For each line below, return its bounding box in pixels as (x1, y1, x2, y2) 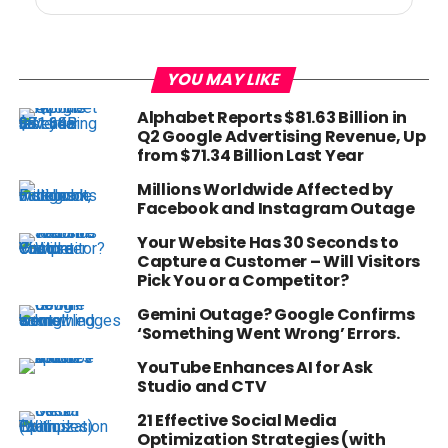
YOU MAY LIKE (164, 67, 284, 91)
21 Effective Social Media (136, 408, 337, 432)
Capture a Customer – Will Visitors (136, 249, 420, 273)
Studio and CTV (136, 374, 267, 398)
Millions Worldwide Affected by (136, 177, 393, 201)
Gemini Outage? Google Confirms (136, 302, 415, 326)
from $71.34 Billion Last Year (136, 143, 364, 167)
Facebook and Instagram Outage (136, 196, 415, 220)
